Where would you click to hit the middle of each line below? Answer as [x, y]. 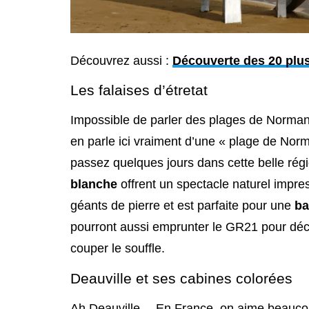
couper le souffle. [118, 249]
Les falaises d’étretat [139, 90]
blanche [94, 185]
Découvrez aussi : [121, 60]
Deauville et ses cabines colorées [181, 278]
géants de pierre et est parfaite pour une [182, 206]
